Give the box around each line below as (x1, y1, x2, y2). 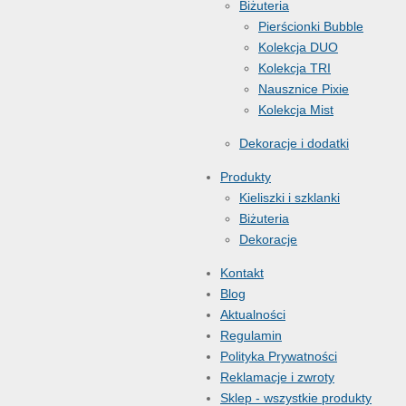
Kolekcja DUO (258, 40, 338, 55)
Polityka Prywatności (220, 349, 337, 364)
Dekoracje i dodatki (239, 136, 349, 151)
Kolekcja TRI (258, 61, 331, 76)
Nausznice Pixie (258, 82, 349, 97)
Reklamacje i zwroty (220, 370, 334, 385)
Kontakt (220, 266, 264, 281)
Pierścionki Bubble (258, 19, 363, 34)
